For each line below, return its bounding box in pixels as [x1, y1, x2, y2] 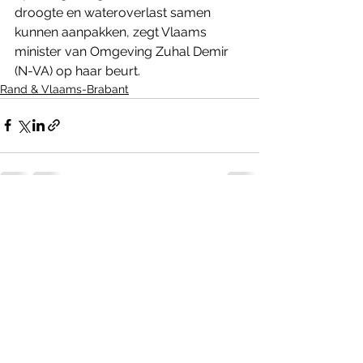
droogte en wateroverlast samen [15, 4, 214, 20]
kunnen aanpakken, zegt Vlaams [15, 23, 210, 40]
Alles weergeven [172, 210, 259, 224]
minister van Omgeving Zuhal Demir [15, 43, 232, 59]
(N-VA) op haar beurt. [15, 62, 140, 79]
